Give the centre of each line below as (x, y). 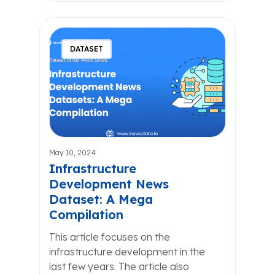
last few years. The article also (119, 266)
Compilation (86, 215)
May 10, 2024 (72, 153)
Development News (109, 184)
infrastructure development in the (127, 252)
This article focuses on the (110, 237)
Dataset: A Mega (101, 199)
